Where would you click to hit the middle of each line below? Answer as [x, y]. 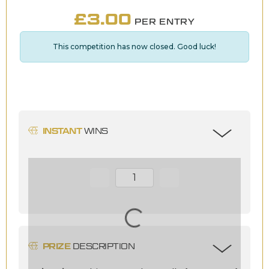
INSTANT [62, 131]
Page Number [115, 182]
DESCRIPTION [103, 246]
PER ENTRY [165, 21]
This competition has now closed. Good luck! [134, 46]
